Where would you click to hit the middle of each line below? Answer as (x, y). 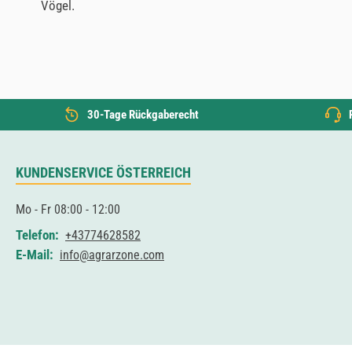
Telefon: (37, 235)
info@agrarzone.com (112, 255)
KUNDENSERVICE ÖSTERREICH (103, 172)
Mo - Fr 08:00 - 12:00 (68, 209)
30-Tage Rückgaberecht (143, 115)
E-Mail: (35, 255)
